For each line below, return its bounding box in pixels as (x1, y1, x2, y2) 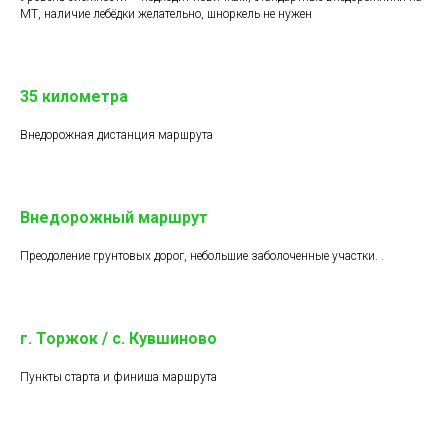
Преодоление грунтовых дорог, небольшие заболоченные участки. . (20, 249, 384, 263)
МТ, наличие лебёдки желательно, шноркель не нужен (20, 7, 312, 21)
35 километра (20, 87, 128, 106)
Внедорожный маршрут (20, 208, 208, 227)
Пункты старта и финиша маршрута (20, 370, 217, 384)
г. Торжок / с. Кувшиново (20, 329, 217, 348)
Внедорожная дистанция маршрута (20, 128, 213, 142)
